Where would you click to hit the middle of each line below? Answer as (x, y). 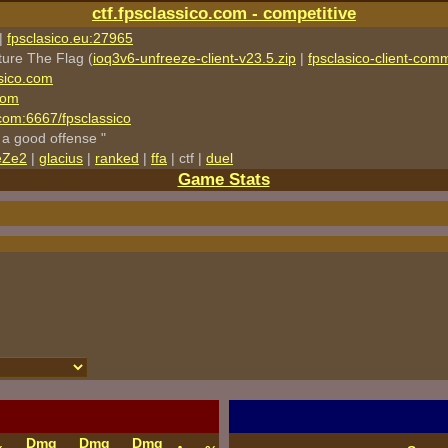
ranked (117, 158)
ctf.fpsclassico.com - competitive (224, 13)
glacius (61, 158)
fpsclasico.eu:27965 (70, 38)
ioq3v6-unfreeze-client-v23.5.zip (194, 58)
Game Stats (223, 179)
